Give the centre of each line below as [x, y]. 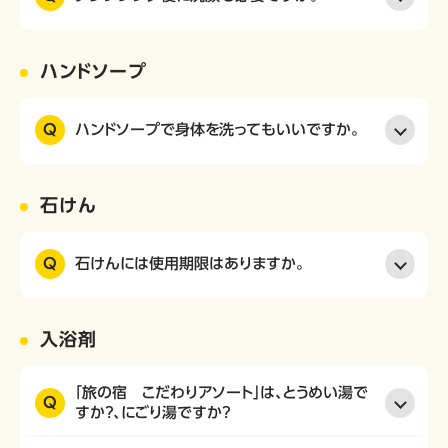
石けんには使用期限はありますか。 [190, 263]
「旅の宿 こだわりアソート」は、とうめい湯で [221, 392]
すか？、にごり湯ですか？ [152, 412]
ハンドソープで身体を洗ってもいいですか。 [217, 129]
